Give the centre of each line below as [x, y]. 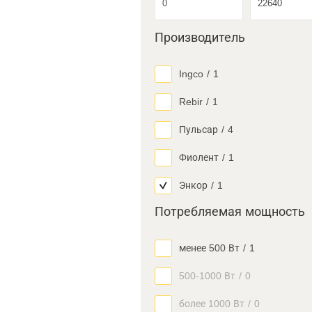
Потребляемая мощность [230, 212]
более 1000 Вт [212, 304]
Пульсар [198, 130]
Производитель [200, 38]
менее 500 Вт [209, 248]
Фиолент [199, 157]
